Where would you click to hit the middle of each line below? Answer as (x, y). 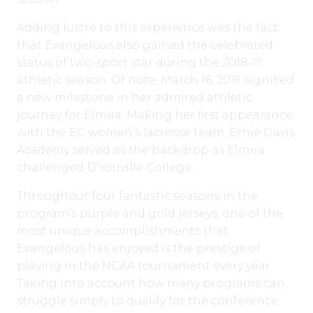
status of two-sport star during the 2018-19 (140, 62)
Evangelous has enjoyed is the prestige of (139, 248)
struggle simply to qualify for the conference (147, 300)
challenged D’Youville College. (105, 167)
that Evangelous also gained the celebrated (145, 45)
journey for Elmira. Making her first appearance (155, 115)
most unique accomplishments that (123, 231)
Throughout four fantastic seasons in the (137, 196)
